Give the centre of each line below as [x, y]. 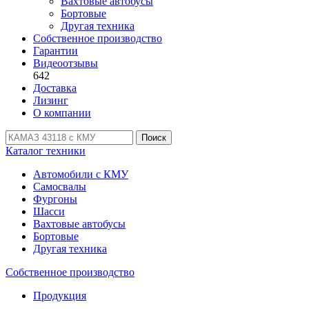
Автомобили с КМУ [81, 174]
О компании [62, 113]
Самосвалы [60, 187]
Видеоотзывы [66, 63]
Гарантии [56, 51]
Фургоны [55, 199]
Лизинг [51, 100]
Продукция [60, 296]
